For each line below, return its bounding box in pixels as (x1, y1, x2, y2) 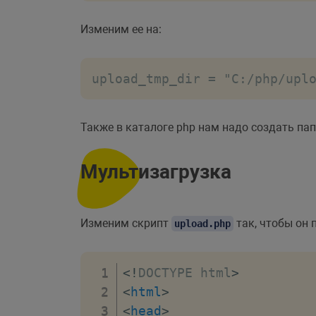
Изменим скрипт (80, 216, 171, 230)
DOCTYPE (138, 265, 193, 280)
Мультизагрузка (80, 159, 231, 183)
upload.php (174, 217, 231, 229)
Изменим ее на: (80, 22, 162, 36)
